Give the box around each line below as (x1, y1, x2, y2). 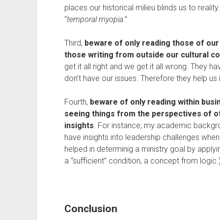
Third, (64, 38, 84, 48)
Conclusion (64, 203, 117, 215)
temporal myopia (66, 15, 123, 24)
